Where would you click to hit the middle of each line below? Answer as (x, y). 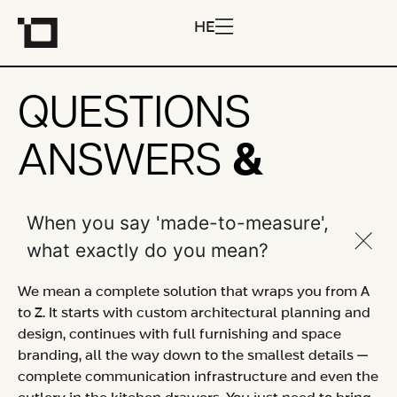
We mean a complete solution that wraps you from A (194, 292)
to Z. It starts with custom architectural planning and (194, 313)
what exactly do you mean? (148, 250)
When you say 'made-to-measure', (178, 222)
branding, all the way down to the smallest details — (193, 355)
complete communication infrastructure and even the (198, 377)
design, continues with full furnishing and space (179, 334)
